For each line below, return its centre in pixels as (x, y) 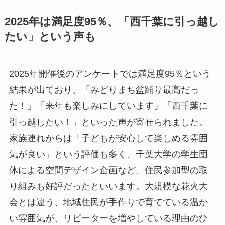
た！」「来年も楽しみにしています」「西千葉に (108, 106)
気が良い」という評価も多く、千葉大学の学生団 (108, 154)
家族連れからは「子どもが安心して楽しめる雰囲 (108, 138)
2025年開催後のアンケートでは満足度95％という (110, 74)
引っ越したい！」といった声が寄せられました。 (108, 122)
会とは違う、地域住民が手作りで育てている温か (108, 203)
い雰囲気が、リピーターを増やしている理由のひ (108, 219)
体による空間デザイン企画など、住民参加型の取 (108, 171)
